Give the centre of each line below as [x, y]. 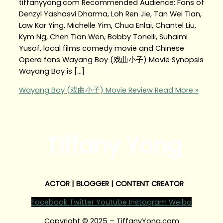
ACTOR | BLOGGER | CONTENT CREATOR [114, 183]
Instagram [148, 202]
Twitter [82, 202]
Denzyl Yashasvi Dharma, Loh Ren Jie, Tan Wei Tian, [110, 14]
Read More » [175, 90]
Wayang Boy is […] [52, 71]
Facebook [49, 202]
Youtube [111, 202]
